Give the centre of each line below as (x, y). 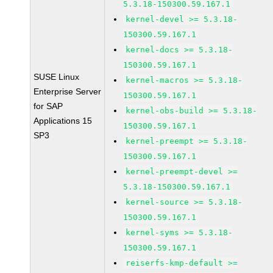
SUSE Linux (57, 77)
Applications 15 (63, 121)
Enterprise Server (68, 91)
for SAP (48, 106)
